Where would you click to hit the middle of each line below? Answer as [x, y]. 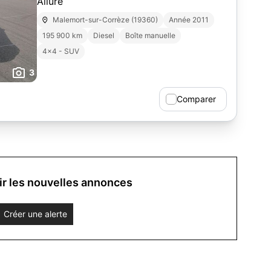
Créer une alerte [35, 214]
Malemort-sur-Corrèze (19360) [106, 20]
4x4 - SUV [61, 51]
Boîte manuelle [150, 35]
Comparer [196, 99]
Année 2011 [189, 20]
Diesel [104, 35]
